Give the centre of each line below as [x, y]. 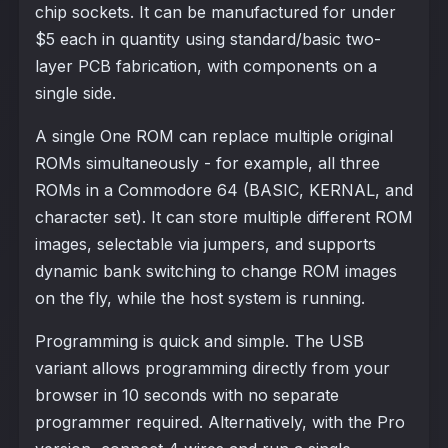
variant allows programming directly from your [212, 367]
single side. [75, 92]
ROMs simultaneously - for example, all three [207, 162]
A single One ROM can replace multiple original [213, 135]
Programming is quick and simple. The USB [199, 340]
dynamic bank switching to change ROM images [215, 270]
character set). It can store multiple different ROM [223, 216]
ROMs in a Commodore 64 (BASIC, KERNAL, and [223, 189]
